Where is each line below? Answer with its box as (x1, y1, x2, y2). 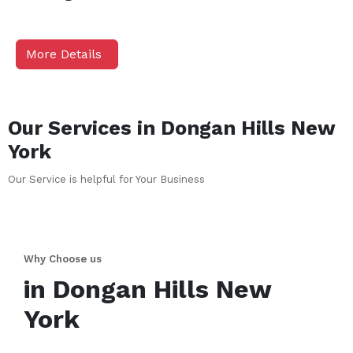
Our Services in (8, 117, 161, 139)
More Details (26, 46, 102, 61)
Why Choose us (24, 253, 102, 265)
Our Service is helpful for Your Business (8, 173, 205, 185)
